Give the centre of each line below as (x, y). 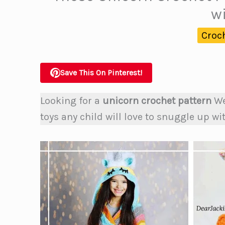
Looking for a (71, 101)
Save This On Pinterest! (101, 73)
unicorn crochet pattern (157, 101)
